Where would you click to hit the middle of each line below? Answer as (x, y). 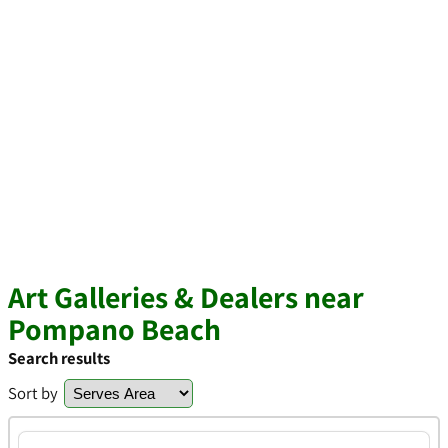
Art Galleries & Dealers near (186, 297)
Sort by (33, 393)
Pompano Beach (114, 329)
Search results (59, 358)
